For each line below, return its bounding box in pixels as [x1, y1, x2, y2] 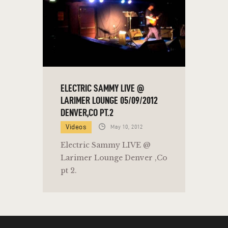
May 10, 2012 [110, 123, 144, 130]
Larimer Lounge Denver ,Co [61, 153, 167, 162]
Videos [66, 123, 87, 131]
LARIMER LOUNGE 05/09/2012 [61, 94, 158, 106]
